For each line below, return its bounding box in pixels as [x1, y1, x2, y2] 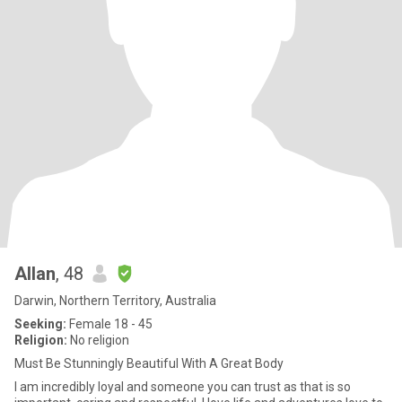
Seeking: [14, 317, 66, 331]
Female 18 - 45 [66, 317, 153, 331]
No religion [67, 333, 129, 347]
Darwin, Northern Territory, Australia [14, 293, 216, 308]
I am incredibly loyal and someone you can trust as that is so [14, 380, 351, 394]
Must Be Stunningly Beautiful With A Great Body [14, 356, 284, 371]
